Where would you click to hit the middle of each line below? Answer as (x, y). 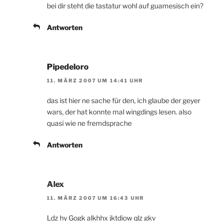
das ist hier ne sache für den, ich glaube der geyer (124, 101)
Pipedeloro (68, 67)
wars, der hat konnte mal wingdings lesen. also (119, 112)
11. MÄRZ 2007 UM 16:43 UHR (96, 198)
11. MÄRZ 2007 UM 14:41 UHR (95, 81)
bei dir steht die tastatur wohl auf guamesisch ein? (125, 5)
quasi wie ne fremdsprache (89, 123)
